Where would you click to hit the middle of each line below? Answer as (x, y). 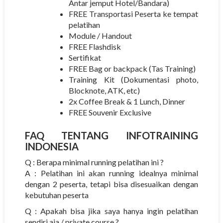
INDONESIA (52, 146)
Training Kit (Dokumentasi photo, (133, 79)
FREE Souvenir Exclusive (110, 112)
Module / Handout (100, 35)
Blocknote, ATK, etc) (104, 90)
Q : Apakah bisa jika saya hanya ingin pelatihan (111, 211)
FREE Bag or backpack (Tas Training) (132, 68)
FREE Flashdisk (95, 46)
